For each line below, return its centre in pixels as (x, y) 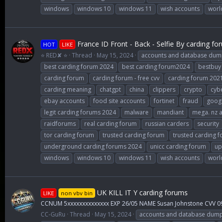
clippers (164, 89)
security (208, 123)
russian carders (167, 123)
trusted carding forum (134, 135)
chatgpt (110, 89)
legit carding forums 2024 (80, 112)
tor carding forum (69, 135)
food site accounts (119, 101)
